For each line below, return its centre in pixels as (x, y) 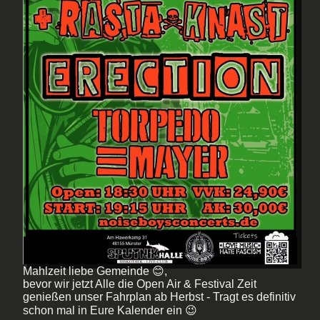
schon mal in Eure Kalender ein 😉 (110, 310)
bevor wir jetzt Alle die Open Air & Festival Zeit (140, 284)
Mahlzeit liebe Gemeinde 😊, (95, 271)
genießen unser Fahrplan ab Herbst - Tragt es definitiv (159, 296)
